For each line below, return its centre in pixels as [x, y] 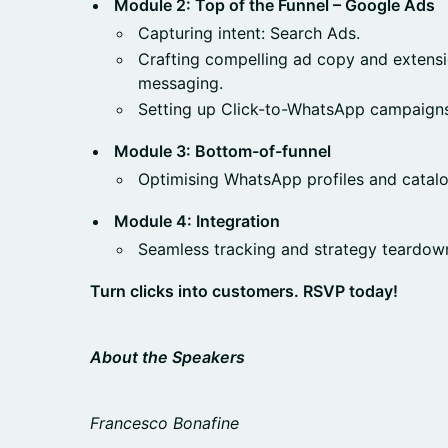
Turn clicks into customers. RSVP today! [244, 291]
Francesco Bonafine [164, 423]
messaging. [180, 83]
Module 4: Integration [197, 221]
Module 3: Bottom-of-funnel [222, 151]
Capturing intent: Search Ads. [249, 33]
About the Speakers [167, 357]
